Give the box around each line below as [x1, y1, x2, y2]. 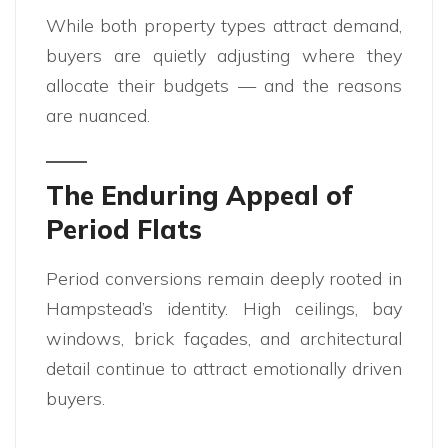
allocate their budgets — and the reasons [46, 74, 402, 98]
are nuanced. [46, 104, 150, 128]
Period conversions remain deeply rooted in [46, 267, 402, 291]
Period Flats [46, 213, 202, 247]
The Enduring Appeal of [46, 179, 353, 213]
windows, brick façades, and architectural [46, 327, 402, 351]
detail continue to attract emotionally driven [46, 357, 402, 381]
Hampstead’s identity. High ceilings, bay [46, 297, 402, 321]
